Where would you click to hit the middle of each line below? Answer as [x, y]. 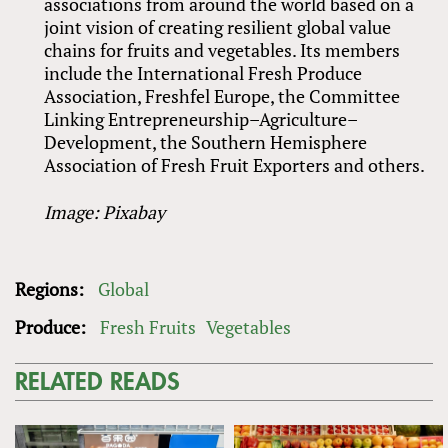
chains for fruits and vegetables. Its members [222, 49]
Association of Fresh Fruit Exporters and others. [235, 164]
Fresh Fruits [148, 326]
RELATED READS [97, 381]
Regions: [51, 288]
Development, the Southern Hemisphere [206, 141]
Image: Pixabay [105, 211]
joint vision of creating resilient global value [218, 26]
